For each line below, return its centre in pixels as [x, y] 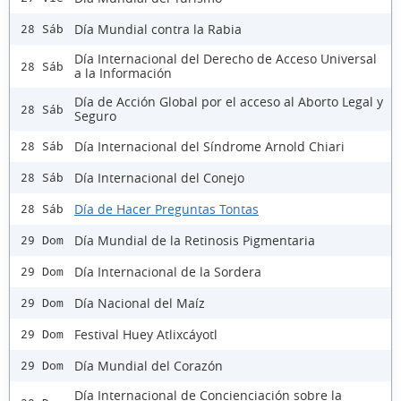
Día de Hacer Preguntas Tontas [166, 209]
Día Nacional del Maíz [140, 303]
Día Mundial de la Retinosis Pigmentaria [195, 240]
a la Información [123, 73]
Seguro [95, 116]
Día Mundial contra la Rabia [158, 29]
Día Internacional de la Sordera [168, 271]
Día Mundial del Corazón [149, 365]
